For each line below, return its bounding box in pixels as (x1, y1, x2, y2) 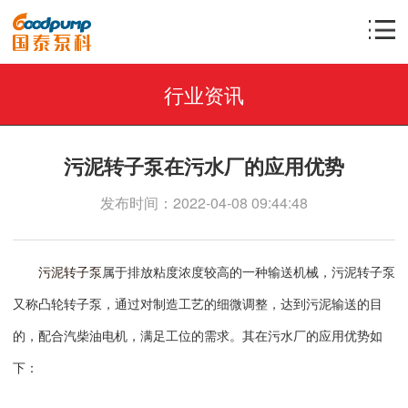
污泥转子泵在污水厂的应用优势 (64, 151, 344, 180)
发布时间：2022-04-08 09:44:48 (100, 192, 308, 213)
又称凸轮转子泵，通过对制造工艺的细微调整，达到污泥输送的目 (13, 294, 382, 312)
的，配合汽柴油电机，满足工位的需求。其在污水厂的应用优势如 (13, 326, 382, 344)
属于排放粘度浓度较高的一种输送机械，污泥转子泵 (102, 262, 395, 280)
